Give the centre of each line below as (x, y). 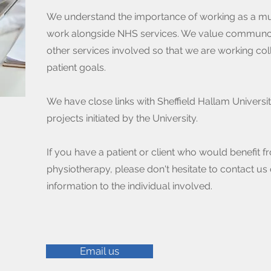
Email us (100, 251)
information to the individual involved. (129, 186)
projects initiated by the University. (122, 118)
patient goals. (76, 67)
